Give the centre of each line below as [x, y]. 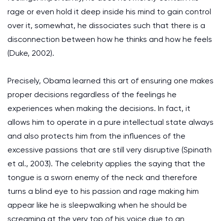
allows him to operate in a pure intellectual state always [110, 122]
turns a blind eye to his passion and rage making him [103, 191]
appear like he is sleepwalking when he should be [97, 205]
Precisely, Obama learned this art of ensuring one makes [110, 81]
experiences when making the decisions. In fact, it [99, 108]
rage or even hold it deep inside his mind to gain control [109, 12]
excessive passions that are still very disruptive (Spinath [110, 150]
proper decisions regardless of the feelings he [92, 94]
